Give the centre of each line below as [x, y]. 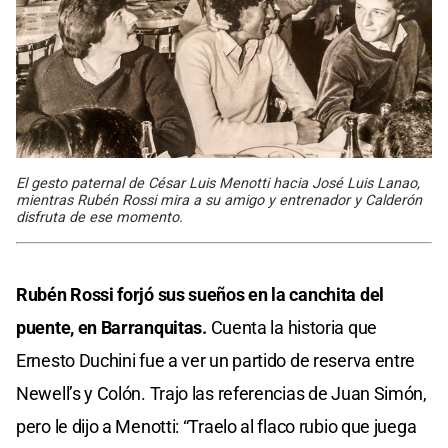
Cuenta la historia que [291, 327]
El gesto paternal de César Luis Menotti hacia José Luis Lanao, [218, 183]
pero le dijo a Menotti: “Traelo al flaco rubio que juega [216, 426]
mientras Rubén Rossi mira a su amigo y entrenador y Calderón [219, 200]
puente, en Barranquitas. [111, 327]
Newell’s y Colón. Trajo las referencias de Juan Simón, [221, 393]
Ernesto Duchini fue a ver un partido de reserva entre [216, 360]
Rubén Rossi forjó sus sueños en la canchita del [200, 294]
